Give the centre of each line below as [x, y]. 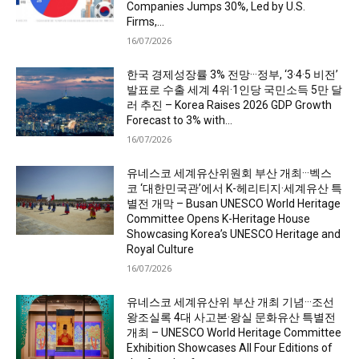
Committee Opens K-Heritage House [219, 219]
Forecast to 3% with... [180, 121]
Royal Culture [161, 250]
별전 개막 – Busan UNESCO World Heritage [234, 204]
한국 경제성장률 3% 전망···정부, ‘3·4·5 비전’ [233, 75]
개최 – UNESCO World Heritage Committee [234, 333]
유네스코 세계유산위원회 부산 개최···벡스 [230, 173]
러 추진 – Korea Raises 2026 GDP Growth [230, 105]
